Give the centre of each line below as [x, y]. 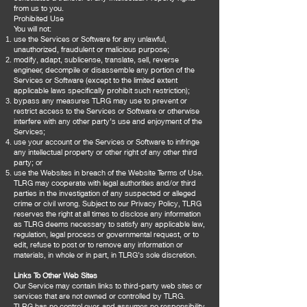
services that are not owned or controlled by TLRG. [99, 296]
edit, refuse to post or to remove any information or [98, 244]
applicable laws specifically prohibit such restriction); [102, 90]
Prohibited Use [39, 18]
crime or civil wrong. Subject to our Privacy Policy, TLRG [108, 203]
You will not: [33, 28]
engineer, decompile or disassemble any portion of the [104, 70]
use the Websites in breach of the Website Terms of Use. [109, 172]
